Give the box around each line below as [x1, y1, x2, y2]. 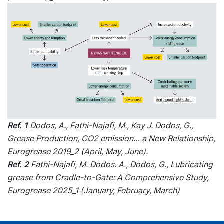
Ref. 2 [7, 159, 29, 170]
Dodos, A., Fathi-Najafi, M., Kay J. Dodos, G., [28, 120, 193, 131]
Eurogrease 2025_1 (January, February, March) [7, 185, 180, 196]
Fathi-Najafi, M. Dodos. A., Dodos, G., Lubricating [29, 159, 213, 170]
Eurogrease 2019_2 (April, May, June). [7, 146, 148, 157]
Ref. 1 [7, 120, 28, 131]
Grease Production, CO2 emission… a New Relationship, [7, 133, 215, 144]
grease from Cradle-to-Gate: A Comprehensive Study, [7, 172, 209, 183]
